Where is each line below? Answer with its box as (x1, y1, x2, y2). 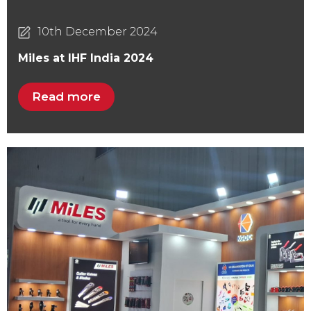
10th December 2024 (37, 25, 158, 38)
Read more (32, 90, 101, 104)
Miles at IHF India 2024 (18, 51, 153, 65)
